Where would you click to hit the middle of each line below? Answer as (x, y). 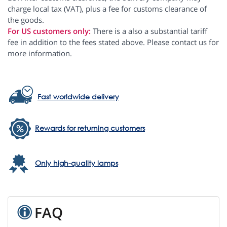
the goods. (26, 20)
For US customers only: (49, 31)
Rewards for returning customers (90, 128)
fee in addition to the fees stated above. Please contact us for (113, 42)
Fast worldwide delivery (78, 97)
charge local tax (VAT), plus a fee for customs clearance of (107, 9)
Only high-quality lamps (77, 163)
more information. (40, 53)
